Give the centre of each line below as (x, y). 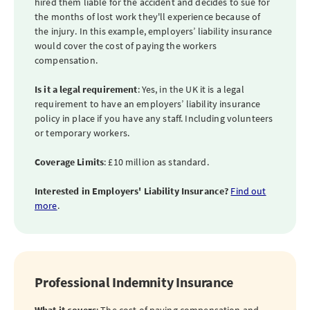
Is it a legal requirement (86, 89)
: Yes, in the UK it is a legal (191, 89)
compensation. (66, 60)
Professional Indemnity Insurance (134, 282)
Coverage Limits (70, 162)
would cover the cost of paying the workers (126, 46)
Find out (248, 191)
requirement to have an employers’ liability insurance (148, 104)
